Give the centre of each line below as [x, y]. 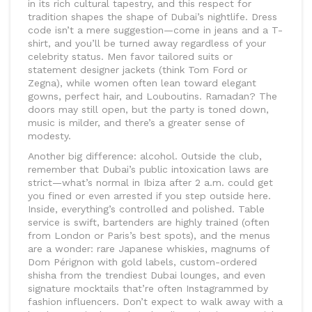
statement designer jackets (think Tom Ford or [138, 70]
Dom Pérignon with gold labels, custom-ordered [142, 262]
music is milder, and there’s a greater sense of [136, 123]
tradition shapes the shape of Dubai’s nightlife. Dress [153, 17]
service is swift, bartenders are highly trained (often [149, 223]
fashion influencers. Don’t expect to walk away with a [155, 302]
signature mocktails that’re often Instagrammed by [148, 289]
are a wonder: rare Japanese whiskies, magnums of [149, 249]
